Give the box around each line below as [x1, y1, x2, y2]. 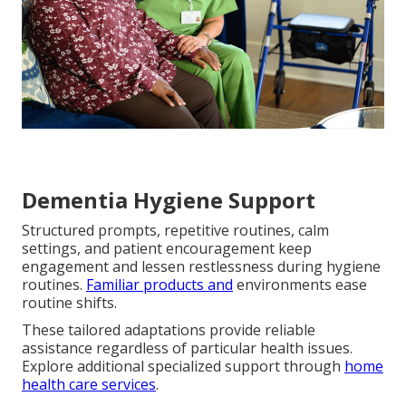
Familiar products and [86, 274, 233, 295]
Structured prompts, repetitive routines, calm [22, 219, 329, 240]
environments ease [233, 274, 367, 295]
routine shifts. [22, 292, 117, 313]
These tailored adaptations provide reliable [22, 319, 315, 340]
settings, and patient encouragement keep [22, 237, 312, 258]
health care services [22, 373, 156, 394]
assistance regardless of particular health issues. [22, 337, 353, 358]
